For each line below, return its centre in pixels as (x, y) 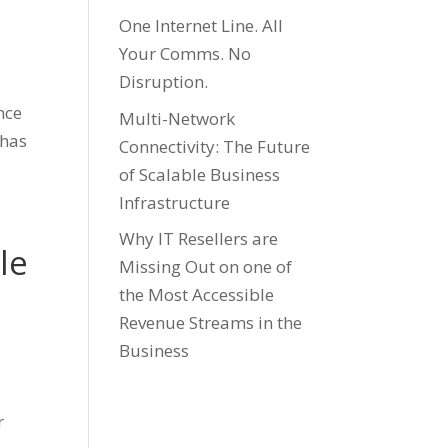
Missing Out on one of (206, 266)
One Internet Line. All (201, 25)
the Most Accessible (197, 294)
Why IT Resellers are (199, 238)
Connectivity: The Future (215, 146)
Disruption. (164, 81)
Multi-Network (177, 118)
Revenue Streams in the (211, 322)
